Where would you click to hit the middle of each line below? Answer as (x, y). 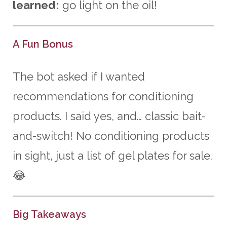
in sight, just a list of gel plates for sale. (112, 155)
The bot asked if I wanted (79, 76)
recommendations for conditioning (103, 96)
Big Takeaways (49, 214)
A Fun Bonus (43, 44)
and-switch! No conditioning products (111, 136)
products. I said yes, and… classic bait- (109, 116)
